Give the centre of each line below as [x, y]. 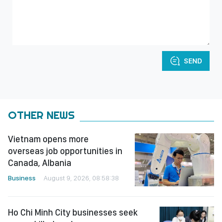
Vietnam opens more [48, 139]
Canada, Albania [40, 163]
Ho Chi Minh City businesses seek [73, 212]
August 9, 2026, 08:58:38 [81, 178]
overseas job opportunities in [65, 151]
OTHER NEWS [41, 115]
